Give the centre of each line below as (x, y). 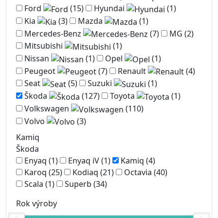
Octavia (138, 173)
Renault (132, 71)
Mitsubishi (44, 46)
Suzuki (100, 83)
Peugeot (40, 71)
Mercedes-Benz (53, 33)
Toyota (122, 96)
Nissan (37, 58)
